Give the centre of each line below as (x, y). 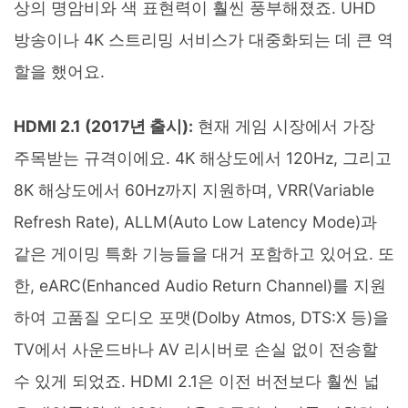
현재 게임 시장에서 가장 (284, 126)
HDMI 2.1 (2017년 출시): (103, 126)
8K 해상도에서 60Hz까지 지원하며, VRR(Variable (194, 189)
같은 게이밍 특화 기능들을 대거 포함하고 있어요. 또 (204, 253)
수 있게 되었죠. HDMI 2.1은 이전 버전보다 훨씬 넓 (197, 381)
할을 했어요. (59, 71)
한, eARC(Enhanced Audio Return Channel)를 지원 (200, 285)
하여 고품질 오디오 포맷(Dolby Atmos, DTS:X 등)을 (201, 317)
